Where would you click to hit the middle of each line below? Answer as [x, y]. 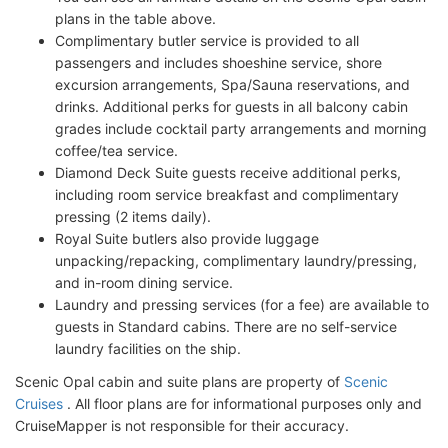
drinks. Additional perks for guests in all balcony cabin [231, 106]
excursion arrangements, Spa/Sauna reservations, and [232, 84]
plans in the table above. [135, 18]
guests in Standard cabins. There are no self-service [226, 326]
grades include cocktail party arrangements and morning [241, 128]
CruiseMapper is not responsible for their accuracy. [182, 425]
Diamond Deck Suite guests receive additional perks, [228, 172]
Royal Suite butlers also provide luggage [187, 238]
